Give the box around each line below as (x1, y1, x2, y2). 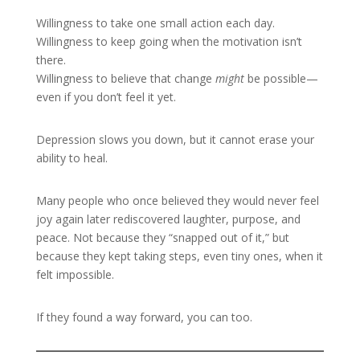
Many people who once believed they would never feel (35, 193, 319, 208)
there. (35, 52, 66, 67)
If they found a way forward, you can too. (35, 309, 252, 325)
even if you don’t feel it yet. (35, 89, 176, 104)
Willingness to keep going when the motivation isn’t (35, 34, 302, 49)
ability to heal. (35, 150, 108, 166)
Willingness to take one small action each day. (35, 15, 275, 31)
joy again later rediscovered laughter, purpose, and (35, 211, 301, 227)
